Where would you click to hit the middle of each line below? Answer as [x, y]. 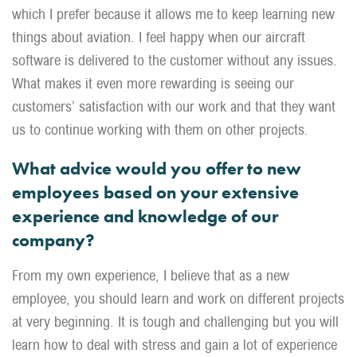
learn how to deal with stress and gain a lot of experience [175, 345]
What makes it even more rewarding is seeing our [153, 83]
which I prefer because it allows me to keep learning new [173, 14]
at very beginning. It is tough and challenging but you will [175, 322]
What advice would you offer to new [157, 169]
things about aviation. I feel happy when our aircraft [159, 37]
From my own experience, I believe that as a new [151, 275]
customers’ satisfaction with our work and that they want [174, 106]
